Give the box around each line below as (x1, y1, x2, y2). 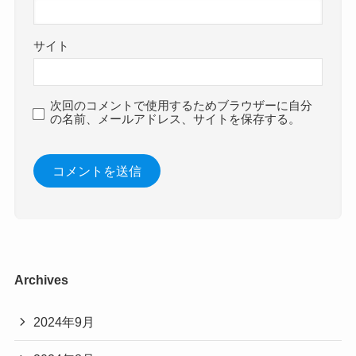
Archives (14, 273, 68, 288)
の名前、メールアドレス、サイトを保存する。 (50, 112, 301, 126)
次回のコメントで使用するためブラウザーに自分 (50, 99, 313, 112)
